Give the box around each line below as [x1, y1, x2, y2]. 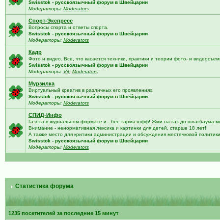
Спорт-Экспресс [28, 18, 73, 24]
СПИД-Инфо [28, 112, 62, 118]
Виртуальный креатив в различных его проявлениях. [28, 87, 154, 93]
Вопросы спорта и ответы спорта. [28, 25, 109, 30]
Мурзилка [28, 81, 55, 86]
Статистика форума [13, 183, 74, 190]
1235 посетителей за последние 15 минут [8, 210, 118, 216]
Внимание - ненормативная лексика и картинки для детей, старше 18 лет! [28, 125, 206, 131]
